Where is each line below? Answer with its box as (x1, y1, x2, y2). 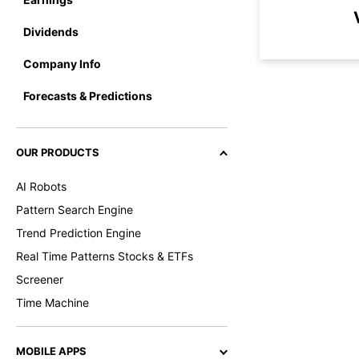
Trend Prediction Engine (16, 226, 141, 240)
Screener (16, 272, 63, 286)
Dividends (23, 24, 79, 38)
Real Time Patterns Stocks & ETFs (16, 249, 193, 263)
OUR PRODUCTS (16, 146, 99, 159)
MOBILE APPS (16, 345, 87, 357)
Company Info (23, 56, 101, 71)
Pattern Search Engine (16, 203, 133, 216)
